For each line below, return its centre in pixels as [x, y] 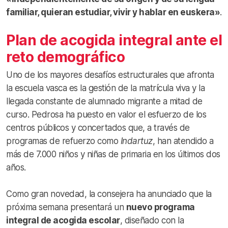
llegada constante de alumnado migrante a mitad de [104, 101]
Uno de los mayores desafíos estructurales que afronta [110, 75]
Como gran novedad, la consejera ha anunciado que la [109, 194]
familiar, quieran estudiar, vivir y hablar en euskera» [113, 12]
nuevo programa [160, 207]
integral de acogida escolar [63, 220]
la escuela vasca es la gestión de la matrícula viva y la [105, 88]
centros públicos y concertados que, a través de [98, 127]
